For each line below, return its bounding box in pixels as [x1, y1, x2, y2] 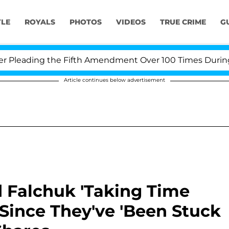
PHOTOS [69, 17, 102, 27]
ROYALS [24, 17, 55, 27]
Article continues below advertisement [64, 77, 165, 83]
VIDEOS [116, 17, 146, 27]
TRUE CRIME [159, 17, 206, 27]
